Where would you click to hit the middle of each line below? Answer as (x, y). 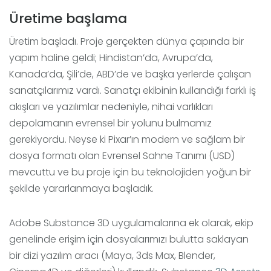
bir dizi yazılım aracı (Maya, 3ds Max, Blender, (112, 256)
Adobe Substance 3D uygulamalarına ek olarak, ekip (131, 223)
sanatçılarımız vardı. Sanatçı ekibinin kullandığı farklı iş (132, 91)
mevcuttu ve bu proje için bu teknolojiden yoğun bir (130, 172)
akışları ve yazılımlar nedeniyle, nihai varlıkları (111, 107)
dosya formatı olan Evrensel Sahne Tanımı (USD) (122, 156)
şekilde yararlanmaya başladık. (81, 189)
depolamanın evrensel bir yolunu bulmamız (110, 123)
